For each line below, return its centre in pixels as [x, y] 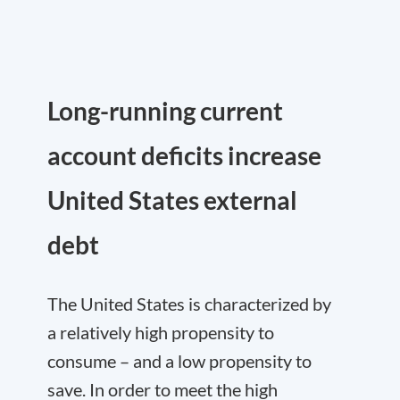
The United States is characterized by [189, 304]
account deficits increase [184, 155]
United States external [172, 200]
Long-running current [165, 111]
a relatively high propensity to [161, 332]
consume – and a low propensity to [179, 361]
